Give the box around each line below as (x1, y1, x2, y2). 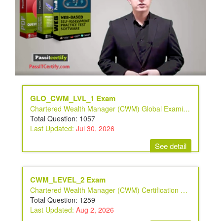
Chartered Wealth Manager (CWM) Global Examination (183, 104, 190, 114)
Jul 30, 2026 (74, 123, 114, 134)
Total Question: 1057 (30, 113, 95, 124)
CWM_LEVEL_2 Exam (30, 174, 106, 185)
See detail (155, 141, 186, 151)
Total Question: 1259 (30, 195, 95, 205)
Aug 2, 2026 (74, 205, 114, 215)
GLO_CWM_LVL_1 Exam (30, 93, 115, 104)
